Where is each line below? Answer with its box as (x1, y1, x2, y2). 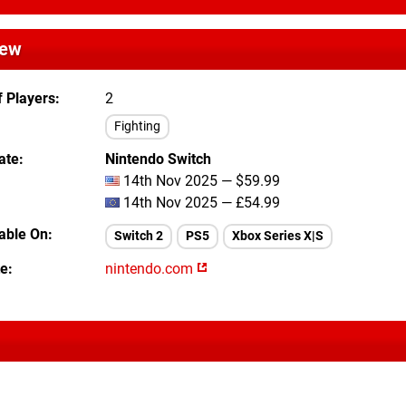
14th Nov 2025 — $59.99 (120, 172, 280, 189)
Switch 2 (114, 228, 163, 244)
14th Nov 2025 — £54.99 (120, 194, 280, 211)
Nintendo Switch (105, 150, 211, 168)
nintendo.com (105, 260, 197, 277)
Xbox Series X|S (232, 228, 324, 244)
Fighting (114, 119, 160, 134)
